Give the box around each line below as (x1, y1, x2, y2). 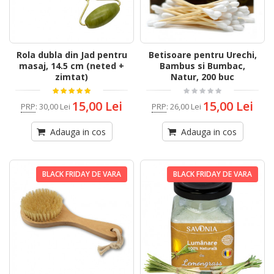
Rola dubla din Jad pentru (16, 49, 127, 61)
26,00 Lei (170, 100, 201, 112)
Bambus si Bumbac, (160, 60, 245, 72)
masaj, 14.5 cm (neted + (19, 60, 124, 72)
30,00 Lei (39, 100, 70, 112)
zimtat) (55, 71, 88, 83)
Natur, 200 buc (171, 71, 234, 83)
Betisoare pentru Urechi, (148, 49, 257, 61)
